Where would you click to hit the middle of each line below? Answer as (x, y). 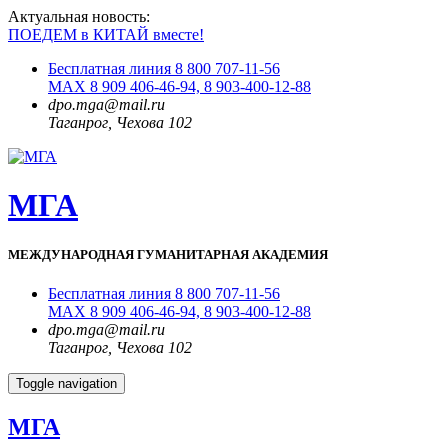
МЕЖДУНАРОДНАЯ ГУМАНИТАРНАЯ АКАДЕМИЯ (168, 254)
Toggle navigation (66, 383)
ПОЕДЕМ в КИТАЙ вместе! (106, 34)
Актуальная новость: (79, 16)
